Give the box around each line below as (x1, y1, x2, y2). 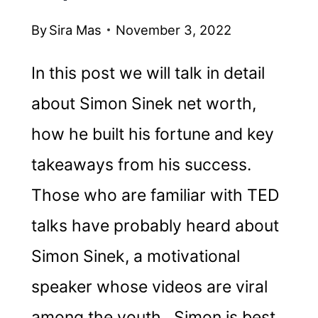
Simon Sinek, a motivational (31, 246, 240, 266)
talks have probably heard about (31, 215, 279, 236)
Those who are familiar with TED (31, 185, 280, 205)
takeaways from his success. (31, 154, 251, 175)
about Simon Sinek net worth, (31, 93, 256, 114)
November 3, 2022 (116, 21, 232, 38)
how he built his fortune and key (31, 124, 274, 144)
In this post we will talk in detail (31, 62, 265, 83)
